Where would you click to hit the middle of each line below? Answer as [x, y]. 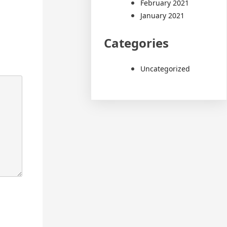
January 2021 [163, 15]
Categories [137, 43]
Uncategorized [165, 68]
